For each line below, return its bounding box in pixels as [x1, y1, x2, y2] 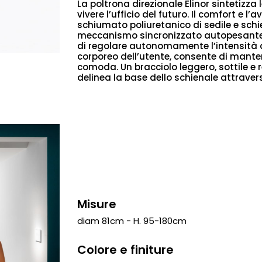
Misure [77, 196, 116, 213]
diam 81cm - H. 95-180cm [77, 215, 187, 227]
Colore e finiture [77, 242, 174, 258]
